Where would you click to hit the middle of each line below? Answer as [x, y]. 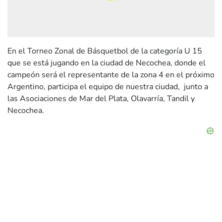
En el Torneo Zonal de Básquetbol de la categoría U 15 [106, 51]
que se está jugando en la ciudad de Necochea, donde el [107, 63]
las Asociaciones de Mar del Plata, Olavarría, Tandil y [101, 99]
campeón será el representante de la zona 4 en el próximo [111, 75]
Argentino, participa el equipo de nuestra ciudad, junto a [108, 87]
